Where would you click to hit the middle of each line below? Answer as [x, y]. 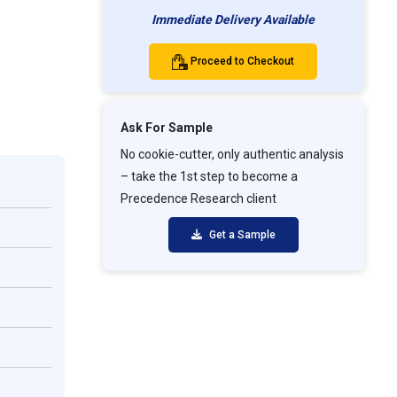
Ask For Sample [166, 128]
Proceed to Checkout [243, 62]
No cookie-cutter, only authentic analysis [232, 155]
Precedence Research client [198, 199]
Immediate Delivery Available [234, 20]
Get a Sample [241, 235]
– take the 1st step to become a [209, 177]
